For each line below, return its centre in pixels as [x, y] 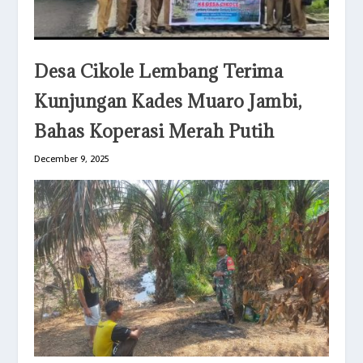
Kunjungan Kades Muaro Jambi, [168, 101]
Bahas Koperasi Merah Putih [154, 131]
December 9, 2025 [72, 159]
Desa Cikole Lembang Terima [159, 71]
